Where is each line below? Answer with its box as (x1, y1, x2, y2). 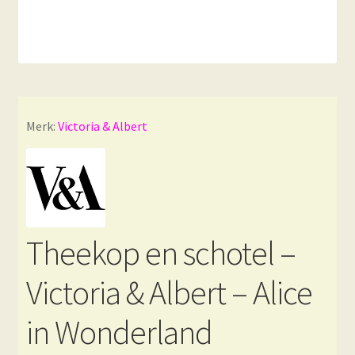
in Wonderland (25, 311, 212, 353)
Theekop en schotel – (25, 231, 296, 273)
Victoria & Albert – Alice (25, 271, 312, 313)
